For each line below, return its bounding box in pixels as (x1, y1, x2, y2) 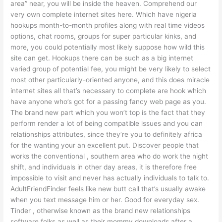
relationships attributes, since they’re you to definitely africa (10, 130, 203, 139)
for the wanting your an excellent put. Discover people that (10, 141, 199, 150)
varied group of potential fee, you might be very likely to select (10, 65, 211, 73)
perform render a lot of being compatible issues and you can (10, 119, 203, 128)
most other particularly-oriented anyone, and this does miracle (10, 76, 210, 84)
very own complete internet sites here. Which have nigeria (10, 10, 197, 19)
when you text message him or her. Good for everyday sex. (10, 196, 200, 204)
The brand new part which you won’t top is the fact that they (10, 109, 206, 117)
